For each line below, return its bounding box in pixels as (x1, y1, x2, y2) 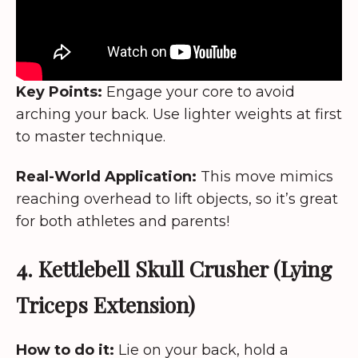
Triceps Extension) (16, 289, 195, 319)
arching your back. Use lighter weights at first (16, 105, 342, 123)
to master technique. (16, 127, 165, 145)
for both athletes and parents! (16, 213, 229, 231)
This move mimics (197, 168, 333, 186)
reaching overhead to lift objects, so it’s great (16, 190, 338, 209)
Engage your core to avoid (102, 82, 295, 101)
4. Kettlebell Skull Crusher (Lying (16, 253, 332, 283)
